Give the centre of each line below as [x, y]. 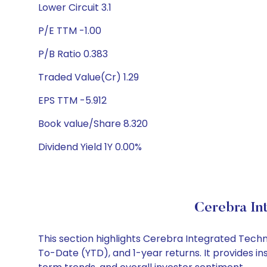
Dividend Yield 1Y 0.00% [90, 147]
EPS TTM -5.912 [72, 100]
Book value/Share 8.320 [93, 124]
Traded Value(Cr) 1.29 [89, 77]
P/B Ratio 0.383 [73, 54]
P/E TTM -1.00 [70, 31]
